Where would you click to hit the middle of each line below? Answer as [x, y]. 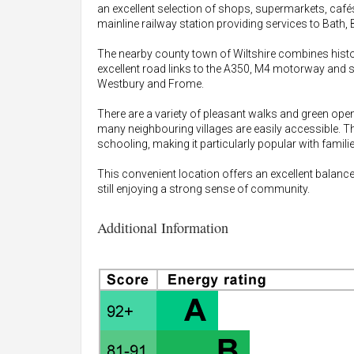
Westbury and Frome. [151, 84]
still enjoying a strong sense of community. [203, 189]
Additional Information [163, 228]
